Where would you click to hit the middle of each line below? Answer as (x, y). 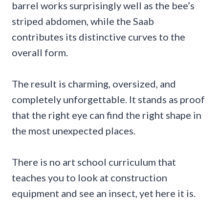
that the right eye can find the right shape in (107, 115)
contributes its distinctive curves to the (99, 37)
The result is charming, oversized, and (94, 84)
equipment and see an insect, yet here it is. (104, 193)
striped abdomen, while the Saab (83, 21)
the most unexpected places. (74, 131)
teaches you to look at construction (89, 178)
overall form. (40, 53)
